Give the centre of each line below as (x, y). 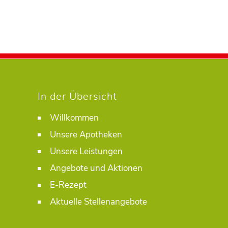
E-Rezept (68, 185)
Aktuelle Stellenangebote (98, 202)
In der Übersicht (77, 97)
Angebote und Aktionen (96, 168)
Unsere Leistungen (86, 152)
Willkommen (74, 118)
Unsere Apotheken (86, 135)
